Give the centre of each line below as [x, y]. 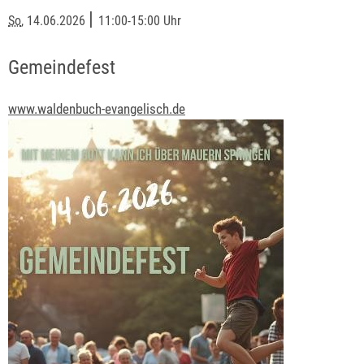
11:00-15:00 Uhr [140, 21]
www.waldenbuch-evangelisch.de [97, 109]
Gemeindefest [62, 68]
